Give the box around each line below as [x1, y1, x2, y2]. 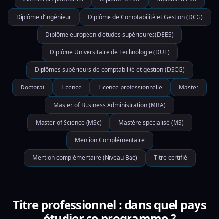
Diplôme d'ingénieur [16, 13, 71, 21]
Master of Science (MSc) [35, 118, 102, 127]
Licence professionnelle [98, 83, 162, 91]
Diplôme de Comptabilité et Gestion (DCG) [88, 13, 203, 21]
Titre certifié [153, 153, 187, 162]
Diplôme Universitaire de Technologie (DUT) [49, 48, 170, 56]
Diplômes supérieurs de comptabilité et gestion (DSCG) [34, 66, 185, 74]
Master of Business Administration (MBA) [53, 101, 166, 109]
